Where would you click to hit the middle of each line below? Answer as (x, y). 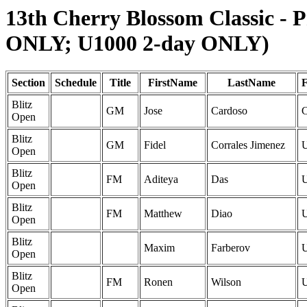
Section (28, 83)
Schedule (76, 83)
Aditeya (161, 180)
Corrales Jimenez (248, 145)
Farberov (231, 248)
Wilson (226, 282)
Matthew (163, 214)
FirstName (173, 83)
